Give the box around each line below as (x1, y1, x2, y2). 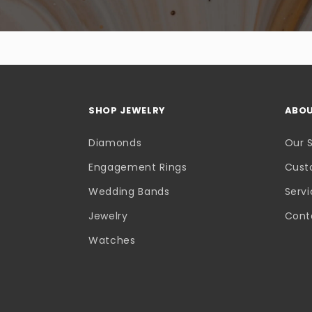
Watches (88, 233, 136, 248)
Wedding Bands (88, 185, 170, 199)
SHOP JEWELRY (88, 104, 166, 118)
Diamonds (88, 136, 142, 150)
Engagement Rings (88, 160, 187, 175)
